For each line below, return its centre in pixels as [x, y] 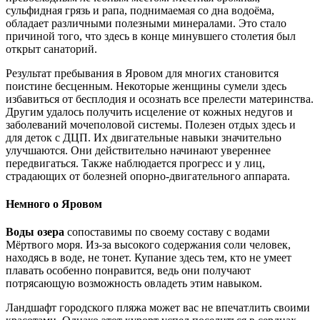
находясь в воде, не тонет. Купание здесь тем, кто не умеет [149, 258]
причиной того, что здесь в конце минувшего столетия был [151, 36]
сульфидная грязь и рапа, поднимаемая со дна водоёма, [140, 10]
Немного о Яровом [54, 204]
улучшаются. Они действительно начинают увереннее [138, 150]
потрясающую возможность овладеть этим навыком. [134, 284]
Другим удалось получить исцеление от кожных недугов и [149, 111]
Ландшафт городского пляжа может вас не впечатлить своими [158, 308]
